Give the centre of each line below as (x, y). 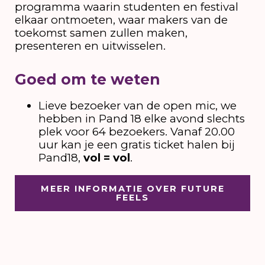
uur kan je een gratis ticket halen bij (136, 144)
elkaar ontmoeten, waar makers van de (121, 20)
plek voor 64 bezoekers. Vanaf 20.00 (136, 131)
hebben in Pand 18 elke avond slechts (141, 118)
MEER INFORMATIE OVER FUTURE (132, 188)
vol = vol (106, 157)
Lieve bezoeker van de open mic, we (137, 105)
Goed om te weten (87, 79)
